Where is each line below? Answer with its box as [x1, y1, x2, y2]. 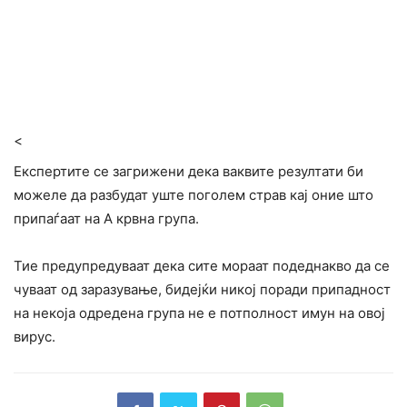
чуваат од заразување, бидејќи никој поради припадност [14, 280, 391, 298]
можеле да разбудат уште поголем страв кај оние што [14, 185, 373, 203]
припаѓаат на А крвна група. [14, 209, 199, 227]
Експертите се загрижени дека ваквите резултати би [14, 162, 363, 180]
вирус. [14, 327, 55, 345]
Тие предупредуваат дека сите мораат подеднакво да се [14, 256, 390, 274]
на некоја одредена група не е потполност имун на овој [14, 303, 385, 322]
